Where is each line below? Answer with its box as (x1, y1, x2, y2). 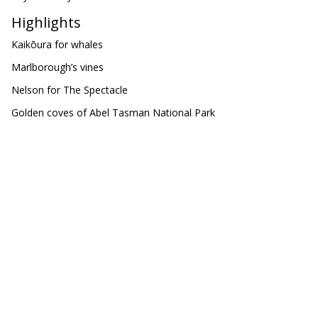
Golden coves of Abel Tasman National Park (11, 106, 215, 119)
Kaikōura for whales (11, 38, 103, 51)
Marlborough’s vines (11, 60, 104, 74)
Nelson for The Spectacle (11, 83, 128, 97)
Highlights (11, 13, 81, 32)
